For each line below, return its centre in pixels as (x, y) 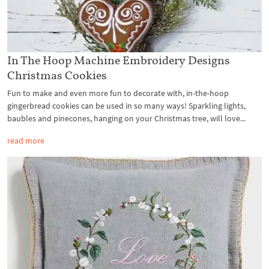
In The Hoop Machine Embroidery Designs (119, 60)
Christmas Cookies (57, 75)
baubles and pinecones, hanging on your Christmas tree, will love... (126, 119)
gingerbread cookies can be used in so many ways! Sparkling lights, (126, 106)
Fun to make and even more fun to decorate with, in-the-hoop (118, 93)
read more (26, 141)
